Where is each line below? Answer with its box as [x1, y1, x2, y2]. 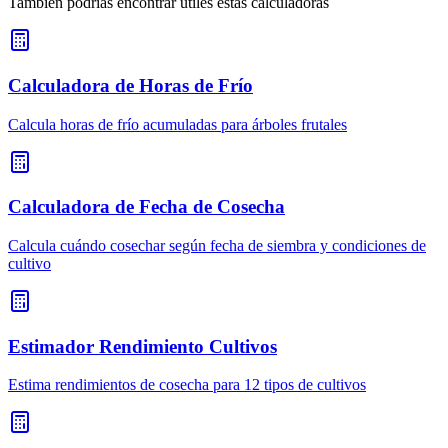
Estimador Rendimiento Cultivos [8, 335, 277, 357]
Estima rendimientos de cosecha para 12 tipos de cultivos [8, 376, 366, 394]
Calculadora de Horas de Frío [8, 74, 253, 96]
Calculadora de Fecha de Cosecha [8, 196, 285, 218]
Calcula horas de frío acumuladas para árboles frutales [8, 115, 347, 133]
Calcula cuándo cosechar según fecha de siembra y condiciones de [8, 236, 426, 254]
